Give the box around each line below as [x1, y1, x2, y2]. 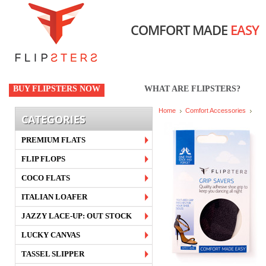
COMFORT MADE [131, 21, 230, 39]
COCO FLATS [21, 173, 70, 182]
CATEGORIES [21, 112, 85, 126]
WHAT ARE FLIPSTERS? [144, 84, 240, 93]
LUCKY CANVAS [21, 230, 80, 239]
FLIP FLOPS [21, 154, 65, 163]
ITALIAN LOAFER [21, 192, 87, 201]
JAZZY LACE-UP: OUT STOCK [21, 211, 132, 220]
